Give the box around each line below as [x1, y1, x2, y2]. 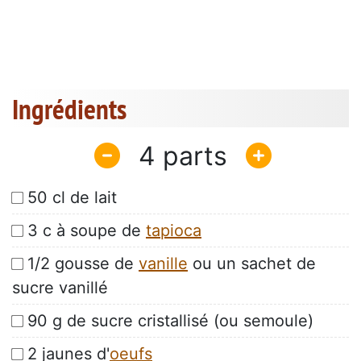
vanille [139, 254, 188, 274]
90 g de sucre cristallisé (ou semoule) [27, 311, 313, 331]
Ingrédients [12, 90, 127, 128]
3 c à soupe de [27, 221, 146, 241]
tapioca [146, 221, 201, 241]
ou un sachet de [188, 254, 316, 274]
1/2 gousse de [27, 254, 139, 274]
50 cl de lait [27, 188, 117, 208]
